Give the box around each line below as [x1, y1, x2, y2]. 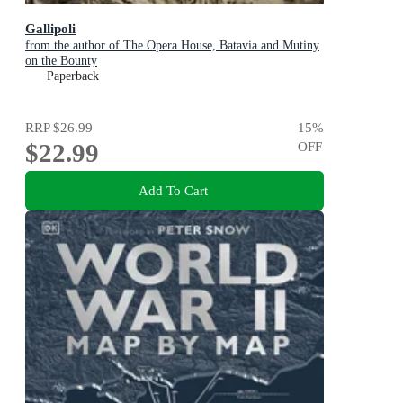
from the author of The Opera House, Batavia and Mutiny [25, 38, 319, 52]
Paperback [47, 68, 99, 83]
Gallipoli [25, 20, 76, 36]
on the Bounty [25, 53, 97, 67]
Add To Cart [138, 183, 208, 199]
